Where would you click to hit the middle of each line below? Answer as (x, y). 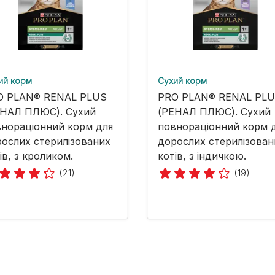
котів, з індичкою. (202, 156)
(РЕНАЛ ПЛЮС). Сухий (214, 112)
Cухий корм (182, 81)
